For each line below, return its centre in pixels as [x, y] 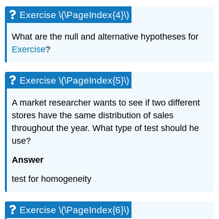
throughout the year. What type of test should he [106, 128]
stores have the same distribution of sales [93, 116]
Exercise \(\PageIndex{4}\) [75, 15]
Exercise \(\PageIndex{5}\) [75, 81]
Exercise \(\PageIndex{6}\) [75, 210]
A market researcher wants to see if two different [106, 103]
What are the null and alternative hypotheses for [105, 37]
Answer [28, 160]
